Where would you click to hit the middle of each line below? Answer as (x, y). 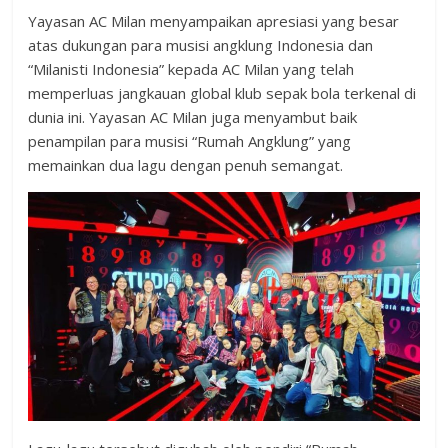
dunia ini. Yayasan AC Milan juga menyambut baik (193, 117)
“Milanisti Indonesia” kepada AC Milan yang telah (191, 69)
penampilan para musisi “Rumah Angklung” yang (190, 141)
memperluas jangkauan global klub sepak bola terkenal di (222, 93)
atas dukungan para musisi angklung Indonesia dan (201, 45)
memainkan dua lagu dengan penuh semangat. (186, 165)
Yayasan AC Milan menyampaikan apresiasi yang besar (214, 21)
